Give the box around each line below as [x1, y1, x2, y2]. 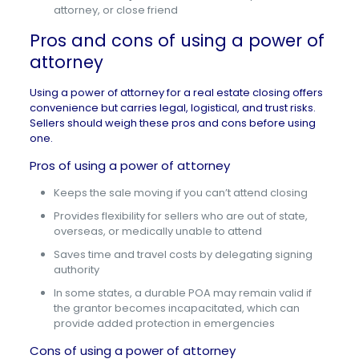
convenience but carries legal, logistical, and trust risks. [29, 100, 316, 115]
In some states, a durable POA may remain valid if [53, 285, 312, 301]
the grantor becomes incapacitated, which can [53, 301, 300, 316]
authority [53, 262, 99, 277]
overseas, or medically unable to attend [53, 224, 262, 239]
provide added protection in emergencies [53, 316, 275, 331]
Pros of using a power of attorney [29, 157, 230, 174]
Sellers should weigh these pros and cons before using [29, 115, 316, 131]
